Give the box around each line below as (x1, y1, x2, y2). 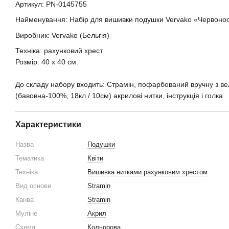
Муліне (15, 209, 37, 217)
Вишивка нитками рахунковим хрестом (87, 168, 208, 176)
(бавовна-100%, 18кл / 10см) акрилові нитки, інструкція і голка (15, 91, 223, 100)
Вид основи (15, 181, 51, 190)
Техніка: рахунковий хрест (15, 46, 103, 55)
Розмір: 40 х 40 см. (15, 57, 78, 66)
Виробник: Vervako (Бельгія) (15, 31, 109, 39)
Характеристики (15, 120, 81, 129)
